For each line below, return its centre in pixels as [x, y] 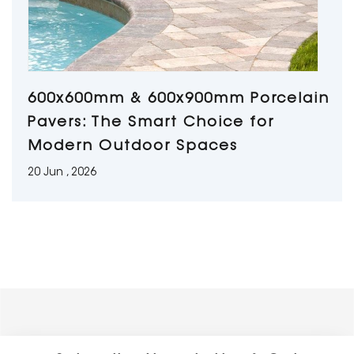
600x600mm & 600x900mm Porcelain [179, 100]
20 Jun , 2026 [62, 173]
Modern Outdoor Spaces [133, 147]
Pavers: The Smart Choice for [151, 123]
